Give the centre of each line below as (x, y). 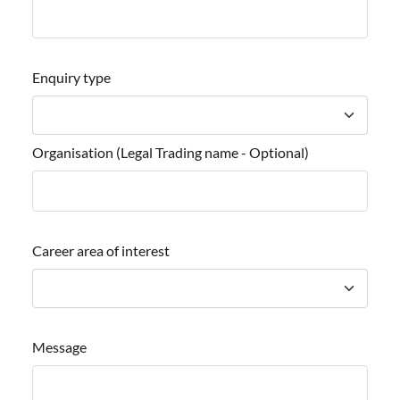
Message (59, 346)
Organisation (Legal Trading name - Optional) (171, 152)
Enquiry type (71, 77)
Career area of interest (101, 250)
